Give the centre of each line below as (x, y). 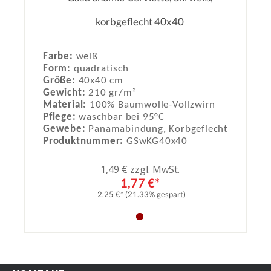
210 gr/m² (113, 93)
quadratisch (101, 68)
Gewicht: (66, 93)
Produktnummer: (85, 141)
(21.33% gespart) (155, 195)
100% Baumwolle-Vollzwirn (153, 105)
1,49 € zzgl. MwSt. (140, 170)
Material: (66, 105)
